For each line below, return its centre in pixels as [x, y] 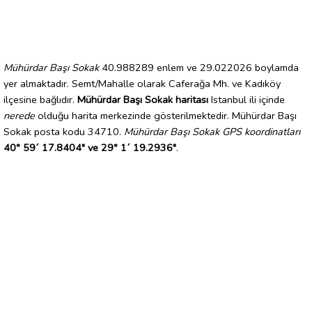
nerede [19, 115]
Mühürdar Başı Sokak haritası [143, 99]
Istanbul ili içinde [247, 99]
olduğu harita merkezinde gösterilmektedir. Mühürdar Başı [166, 115]
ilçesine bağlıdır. [40, 99]
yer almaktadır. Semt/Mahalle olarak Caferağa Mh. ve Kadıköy [142, 83]
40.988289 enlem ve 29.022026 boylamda [199, 67]
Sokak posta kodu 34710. [64, 131]
